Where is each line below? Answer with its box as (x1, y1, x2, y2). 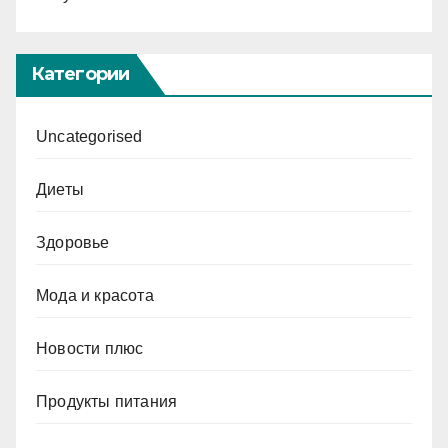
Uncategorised (36, 127, 143, 145)
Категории (31, 62, 129, 85)
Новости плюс (36, 339, 144, 357)
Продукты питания (36, 392, 178, 410)
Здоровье (36, 233, 110, 251)
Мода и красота (36, 286, 154, 304)
